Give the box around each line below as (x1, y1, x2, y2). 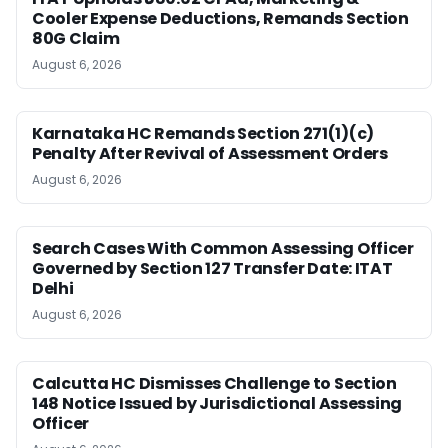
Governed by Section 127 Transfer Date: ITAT (32, 256, 393, 280)
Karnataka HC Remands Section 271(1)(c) (32, 121, 375, 145)
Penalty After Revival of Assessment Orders (32, 141, 388, 165)
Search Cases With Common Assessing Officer (32, 236, 414, 260)
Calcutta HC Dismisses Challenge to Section (32, 371, 397, 395)
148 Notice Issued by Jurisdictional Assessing (32, 391, 403, 415)
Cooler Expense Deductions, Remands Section (32, 6, 409, 30)
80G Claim (32, 26, 120, 50)
